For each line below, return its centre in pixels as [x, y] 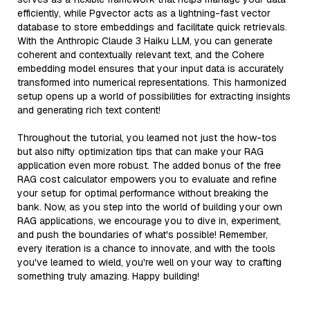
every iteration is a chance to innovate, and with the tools [146, 248]
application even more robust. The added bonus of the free [149, 165]
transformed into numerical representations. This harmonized [152, 82]
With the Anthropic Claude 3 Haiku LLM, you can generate [145, 40]
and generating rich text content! [89, 110]
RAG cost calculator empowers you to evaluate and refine [147, 179]
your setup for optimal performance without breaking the [143, 193]
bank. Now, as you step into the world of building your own [150, 207]
